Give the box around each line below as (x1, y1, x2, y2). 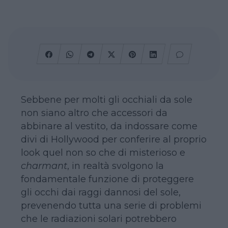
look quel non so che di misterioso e (20, 147, 185, 158)
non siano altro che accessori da (20, 107, 167, 119)
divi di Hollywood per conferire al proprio (20, 134, 207, 145)
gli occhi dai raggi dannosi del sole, (20, 187, 181, 198)
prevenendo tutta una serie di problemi (20, 200, 202, 211)
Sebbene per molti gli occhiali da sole (20, 94, 192, 105)
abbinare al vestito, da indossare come (20, 121, 197, 132)
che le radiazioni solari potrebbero (20, 213, 177, 224)
